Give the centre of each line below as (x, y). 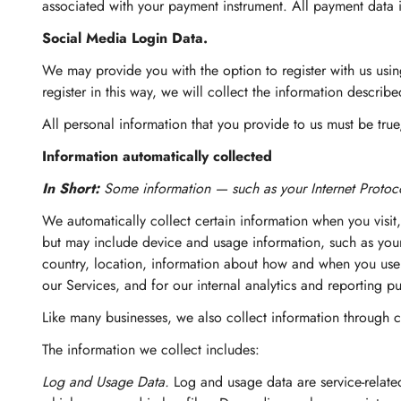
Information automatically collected (157, 156)
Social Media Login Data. (125, 38)
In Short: (73, 188)
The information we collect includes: (151, 350)
